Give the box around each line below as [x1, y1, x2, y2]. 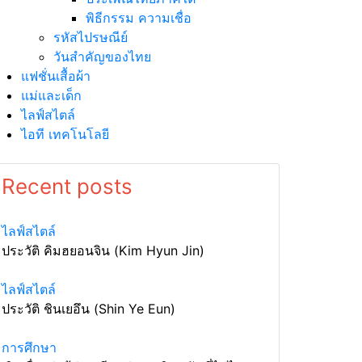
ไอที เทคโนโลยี [21, 126, 109, 142]
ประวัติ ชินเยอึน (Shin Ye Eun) [2, 301, 175, 317]
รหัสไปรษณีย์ [53, 29, 128, 45]
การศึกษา [2, 339, 57, 356]
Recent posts [2, 174, 133, 199]
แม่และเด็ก [21, 87, 82, 103]
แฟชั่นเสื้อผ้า [21, 68, 90, 84]
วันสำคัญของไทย [53, 48, 151, 65]
